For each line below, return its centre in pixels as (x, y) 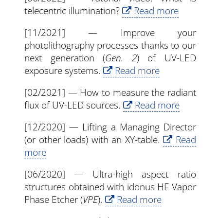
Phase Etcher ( (54, 200)
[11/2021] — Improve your (110, 33)
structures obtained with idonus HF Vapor (110, 187)
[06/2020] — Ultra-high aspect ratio (110, 174)
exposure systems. (64, 71)
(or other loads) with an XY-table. (94, 140)
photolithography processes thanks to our (110, 45)
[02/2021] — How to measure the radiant (110, 93)
